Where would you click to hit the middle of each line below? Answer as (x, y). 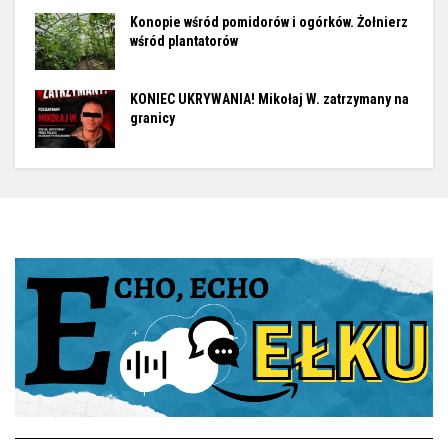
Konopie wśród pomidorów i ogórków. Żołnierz (269, 22)
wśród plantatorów (184, 41)
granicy (152, 118)
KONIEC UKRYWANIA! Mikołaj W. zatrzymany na (269, 99)
